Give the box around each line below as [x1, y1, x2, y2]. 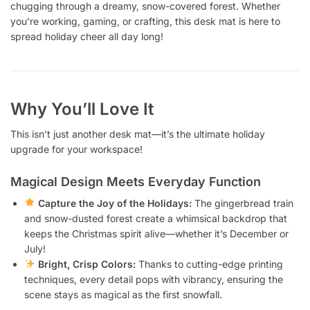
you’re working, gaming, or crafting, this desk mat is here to [10, 15, 280, 27]
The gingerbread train [191, 197, 293, 210]
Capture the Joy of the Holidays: [37, 197, 192, 210]
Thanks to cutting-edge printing [135, 258, 283, 271]
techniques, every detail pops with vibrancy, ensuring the [24, 273, 283, 286]
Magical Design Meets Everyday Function [10, 174, 261, 190]
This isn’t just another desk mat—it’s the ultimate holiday [10, 127, 265, 140]
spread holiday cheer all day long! [10, 30, 163, 42]
